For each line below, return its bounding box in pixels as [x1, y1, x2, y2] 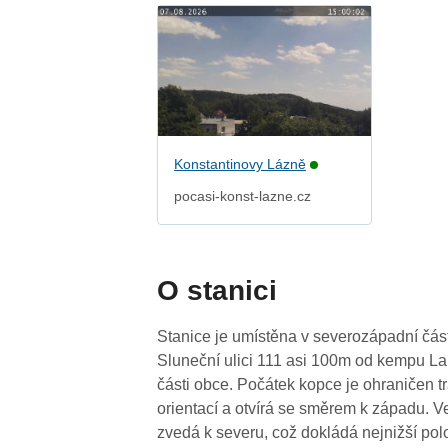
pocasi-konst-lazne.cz [174, 188, 312, 205]
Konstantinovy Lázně [174, 156, 307, 173]
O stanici [157, 275, 278, 307]
